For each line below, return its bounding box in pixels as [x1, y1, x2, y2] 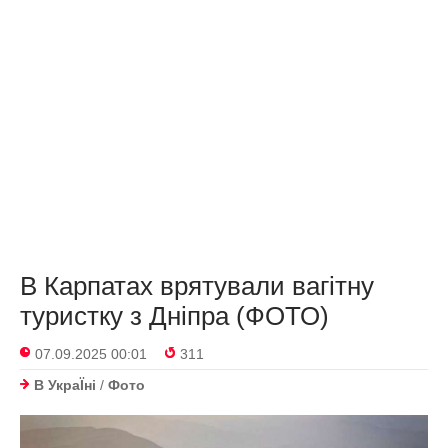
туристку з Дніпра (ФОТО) [20, 301, 329, 331]
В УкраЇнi [34, 377, 96, 393]
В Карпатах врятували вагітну [20, 271, 374, 301]
